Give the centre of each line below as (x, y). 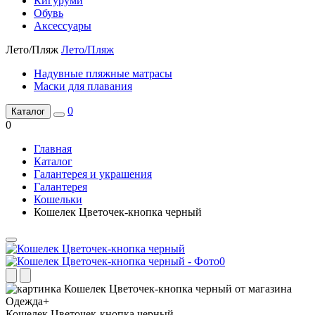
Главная (53, 149)
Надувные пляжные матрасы (103, 73)
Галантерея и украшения (93, 174)
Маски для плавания (83, 86)
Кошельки (58, 199)
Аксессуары (63, 26)
